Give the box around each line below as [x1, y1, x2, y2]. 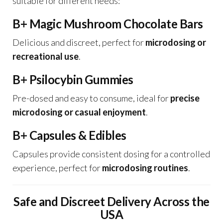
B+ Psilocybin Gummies [12, 72, 133, 87]
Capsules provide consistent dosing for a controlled [12, 148, 210, 159]
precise [170, 93, 200, 104]
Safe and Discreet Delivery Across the [13, 194, 210, 209]
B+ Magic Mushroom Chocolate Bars [12, 16, 203, 31]
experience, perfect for [12, 162, 102, 173]
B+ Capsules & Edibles [12, 128, 126, 142]
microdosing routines [102, 162, 188, 173]
